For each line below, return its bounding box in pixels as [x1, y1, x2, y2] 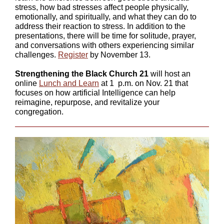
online [15, 79, 39, 87]
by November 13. [90, 50, 150, 59]
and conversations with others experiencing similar [15, 41, 194, 49]
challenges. [15, 50, 58, 59]
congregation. [15, 107, 63, 116]
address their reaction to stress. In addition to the [15, 22, 185, 30]
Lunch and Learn [39, 79, 99, 87]
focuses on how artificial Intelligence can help [15, 88, 175, 97]
